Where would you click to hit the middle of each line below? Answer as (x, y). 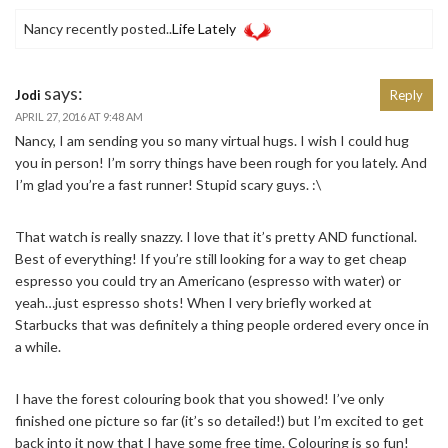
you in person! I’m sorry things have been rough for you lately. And (221, 163)
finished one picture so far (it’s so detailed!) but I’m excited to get (219, 421)
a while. (38, 347)
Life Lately (204, 29)
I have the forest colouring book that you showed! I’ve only (199, 399)
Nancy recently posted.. (98, 29)
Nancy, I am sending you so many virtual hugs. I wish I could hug (212, 141)
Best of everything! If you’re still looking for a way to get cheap (211, 259)
